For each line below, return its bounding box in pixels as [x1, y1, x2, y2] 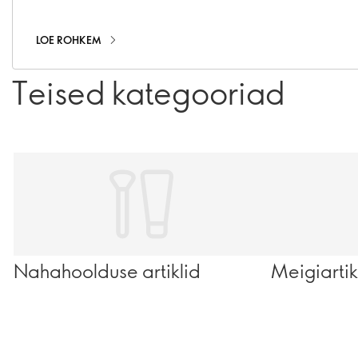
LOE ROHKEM [36, 33, 101, 47]
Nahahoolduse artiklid [14, 257, 201, 283]
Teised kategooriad [12, 70, 284, 113]
